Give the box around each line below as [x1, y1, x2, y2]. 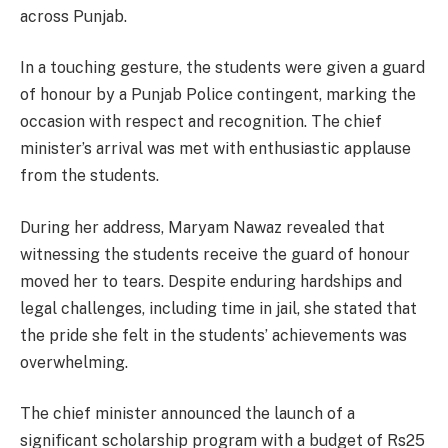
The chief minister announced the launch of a [20, 404, 355, 424]
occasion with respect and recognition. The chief [20, 112, 382, 132]
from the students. [20, 166, 159, 186]
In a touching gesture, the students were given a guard [20, 58, 425, 78]
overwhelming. [20, 352, 128, 372]
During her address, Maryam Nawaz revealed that [20, 217, 385, 237]
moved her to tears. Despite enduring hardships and [20, 271, 402, 291]
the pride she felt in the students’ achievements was [20, 325, 407, 345]
